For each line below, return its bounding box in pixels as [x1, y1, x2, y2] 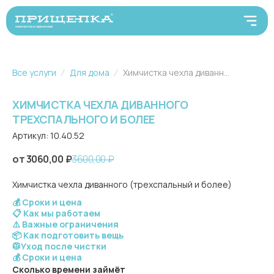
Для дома [70, 67, 109, 78]
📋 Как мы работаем [12, 207, 100, 219]
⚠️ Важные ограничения [12, 218, 119, 230]
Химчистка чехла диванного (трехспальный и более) [12, 179, 232, 190]
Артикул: [12, 130, 50, 141]
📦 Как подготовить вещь [12, 229, 124, 241]
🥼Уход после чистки [12, 240, 106, 252]
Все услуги [12, 67, 56, 78]
